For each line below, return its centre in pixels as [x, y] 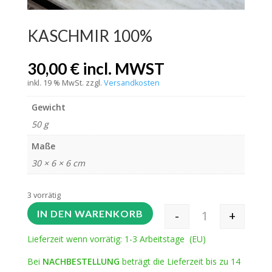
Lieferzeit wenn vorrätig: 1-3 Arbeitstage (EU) [116, 239]
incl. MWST [123, 69]
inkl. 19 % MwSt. [55, 83]
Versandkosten [131, 83]
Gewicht [48, 107]
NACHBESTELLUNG [81, 262]
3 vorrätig [44, 195]
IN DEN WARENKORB [90, 213]
